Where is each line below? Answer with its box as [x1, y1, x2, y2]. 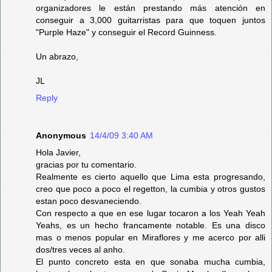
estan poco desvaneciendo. [36, 195, 141, 206]
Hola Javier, [36, 147, 81, 157]
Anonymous [36, 130, 86, 140]
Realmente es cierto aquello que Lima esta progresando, [36, 171, 265, 182]
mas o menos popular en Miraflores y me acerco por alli [36, 232, 265, 242]
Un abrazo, [36, 51, 78, 61]
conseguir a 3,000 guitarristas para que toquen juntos [36, 15, 265, 25]
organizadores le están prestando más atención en [36, 2, 265, 13]
